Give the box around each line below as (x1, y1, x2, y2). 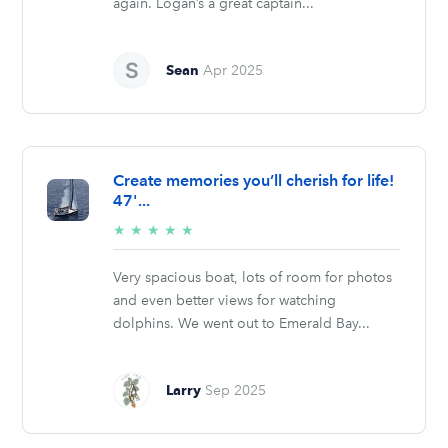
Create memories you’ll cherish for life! (113, 170, 395, 190)
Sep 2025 (205, 381, 267, 399)
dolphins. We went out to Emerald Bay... (113, 314, 371, 332)
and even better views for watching (113, 291, 337, 309)
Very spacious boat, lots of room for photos (113, 268, 393, 286)
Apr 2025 (203, 61, 264, 79)
